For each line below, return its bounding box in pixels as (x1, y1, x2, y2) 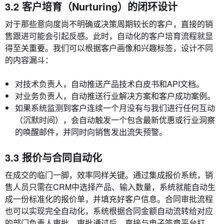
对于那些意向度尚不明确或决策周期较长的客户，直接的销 (5, 18, 213, 29)
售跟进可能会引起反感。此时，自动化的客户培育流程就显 (5, 30, 213, 41)
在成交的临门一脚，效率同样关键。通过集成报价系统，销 (5, 169, 213, 180)
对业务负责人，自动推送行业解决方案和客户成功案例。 (15, 90, 215, 101)
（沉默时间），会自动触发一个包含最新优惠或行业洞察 (15, 114, 215, 125)
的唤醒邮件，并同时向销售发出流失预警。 (15, 126, 167, 137)
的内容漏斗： (5, 54, 53, 65)
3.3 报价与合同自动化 (5, 150, 102, 164)
